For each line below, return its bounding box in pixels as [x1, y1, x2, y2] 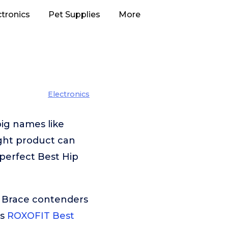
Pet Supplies [48, 10, 100, 19]
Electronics [48, 90, 90, 99]
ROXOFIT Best [7, 210, 74, 221]
